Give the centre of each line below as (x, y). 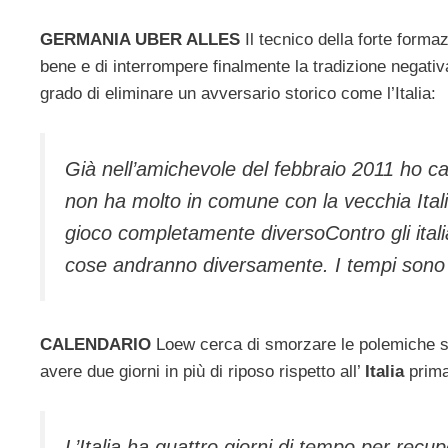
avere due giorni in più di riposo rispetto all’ (202, 372)
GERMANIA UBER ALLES (140, 40)
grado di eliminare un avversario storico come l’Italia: (238, 94)
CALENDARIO (95, 345)
